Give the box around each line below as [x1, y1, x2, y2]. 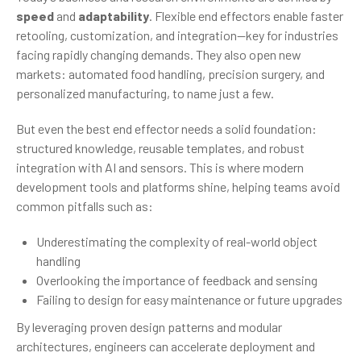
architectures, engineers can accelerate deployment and [16, 338, 315, 354]
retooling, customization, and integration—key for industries [16, 27, 338, 43]
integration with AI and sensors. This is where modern [16, 159, 304, 175]
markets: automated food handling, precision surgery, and [16, 65, 325, 81]
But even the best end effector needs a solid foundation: [16, 120, 317, 136]
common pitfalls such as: [16, 197, 153, 214]
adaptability [78, 7, 149, 23]
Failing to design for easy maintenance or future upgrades [36, 291, 342, 307]
